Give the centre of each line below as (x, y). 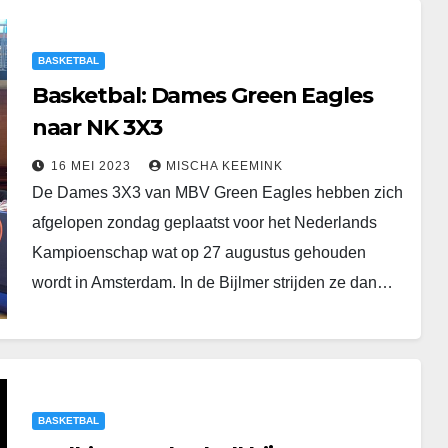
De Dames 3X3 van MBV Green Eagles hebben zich (217, 192)
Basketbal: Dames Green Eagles (202, 95)
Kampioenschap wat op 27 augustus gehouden (198, 252)
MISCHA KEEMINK (224, 165)
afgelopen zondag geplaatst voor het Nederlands (204, 222)
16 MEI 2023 (92, 165)
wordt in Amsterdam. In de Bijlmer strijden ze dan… (212, 282)
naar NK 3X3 (96, 127)
